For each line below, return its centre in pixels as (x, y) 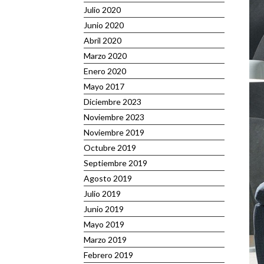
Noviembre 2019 (114, 132)
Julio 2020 (102, 10)
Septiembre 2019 (115, 163)
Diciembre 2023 (113, 102)
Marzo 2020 (105, 56)
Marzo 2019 (105, 240)
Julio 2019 (102, 194)
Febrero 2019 (108, 255)
